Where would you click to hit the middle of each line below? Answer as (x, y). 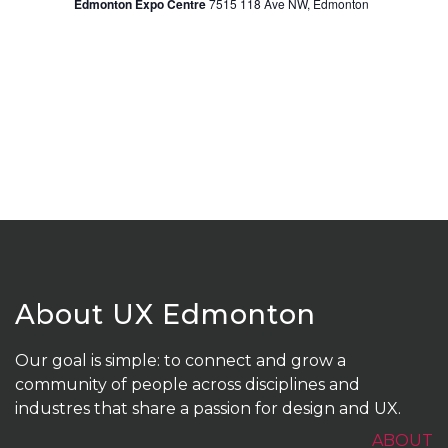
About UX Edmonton (165, 314)
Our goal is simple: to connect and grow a (180, 360)
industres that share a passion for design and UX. (208, 408)
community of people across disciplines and (187, 384)
